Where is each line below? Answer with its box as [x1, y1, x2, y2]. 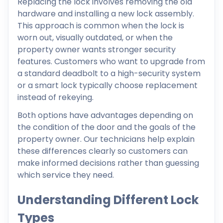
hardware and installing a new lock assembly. [17, 7, 194, 19]
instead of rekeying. [17, 91, 94, 103]
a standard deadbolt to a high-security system [17, 67, 201, 79]
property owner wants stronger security [17, 43, 176, 55]
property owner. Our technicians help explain [17, 133, 195, 145]
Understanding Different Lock [17, 191, 199, 208]
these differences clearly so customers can [17, 145, 188, 157]
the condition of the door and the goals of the [17, 121, 196, 133]
